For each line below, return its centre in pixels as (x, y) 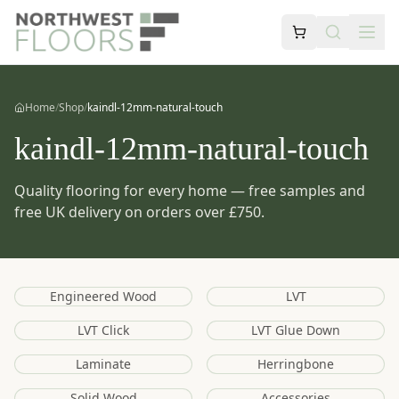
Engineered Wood (103, 296)
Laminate (103, 364)
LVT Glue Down (296, 330)
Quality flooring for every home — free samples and (190, 191)
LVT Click (103, 330)
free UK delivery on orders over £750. (139, 212)
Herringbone (296, 364)
